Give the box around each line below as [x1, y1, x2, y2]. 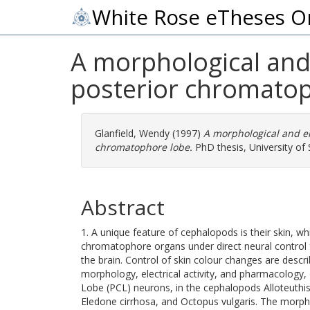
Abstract [81, 193, 165, 221]
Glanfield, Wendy [95, 127, 170, 140]
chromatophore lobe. [95, 140, 192, 154]
